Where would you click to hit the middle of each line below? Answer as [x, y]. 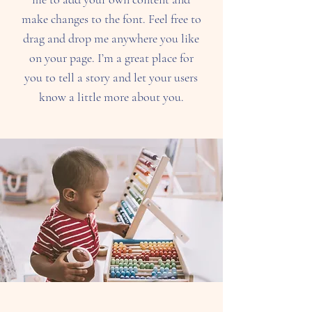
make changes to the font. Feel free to [111, 19]
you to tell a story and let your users [111, 77]
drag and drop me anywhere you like [111, 38]
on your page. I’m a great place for [111, 58]
